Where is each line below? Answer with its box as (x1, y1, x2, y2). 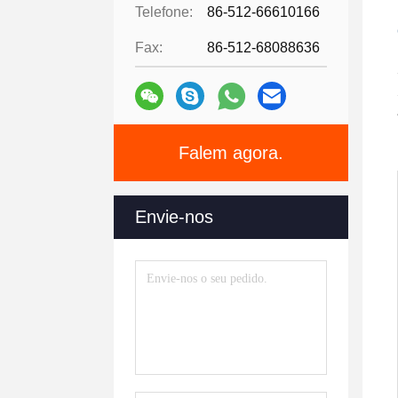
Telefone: (135, 4, 193, 20)
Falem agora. (179, 143, 283, 163)
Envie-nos (135, 207, 213, 227)
